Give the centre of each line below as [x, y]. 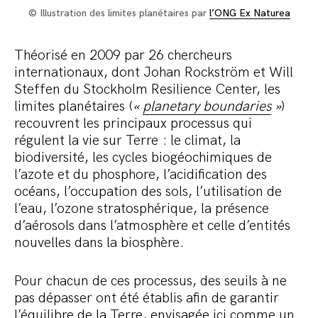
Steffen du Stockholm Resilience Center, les [147, 90]
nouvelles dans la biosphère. [99, 243]
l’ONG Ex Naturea [250, 13]
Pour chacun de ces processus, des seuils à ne [150, 281]
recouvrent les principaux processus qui [133, 124]
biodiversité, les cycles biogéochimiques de [143, 158]
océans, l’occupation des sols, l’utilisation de [148, 192]
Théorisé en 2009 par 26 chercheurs [123, 56]
